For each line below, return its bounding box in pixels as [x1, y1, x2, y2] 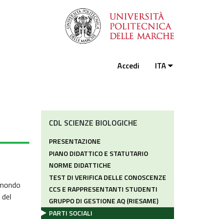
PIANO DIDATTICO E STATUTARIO [49, 148, 148, 158]
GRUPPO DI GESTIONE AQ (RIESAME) [49, 196, 158, 206]
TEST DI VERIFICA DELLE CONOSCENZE [49, 172, 166, 182]
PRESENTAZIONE [49, 136, 101, 147]
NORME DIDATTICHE [49, 160, 111, 171]
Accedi [117, 60, 139, 72]
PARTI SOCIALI [49, 207, 92, 218]
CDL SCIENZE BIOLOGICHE [49, 117, 137, 129]
